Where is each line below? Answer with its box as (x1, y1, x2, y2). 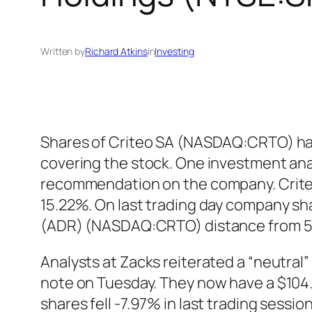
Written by (40, 45, 85, 58)
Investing (155, 45, 194, 58)
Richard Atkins (85, 45, 148, 58)
